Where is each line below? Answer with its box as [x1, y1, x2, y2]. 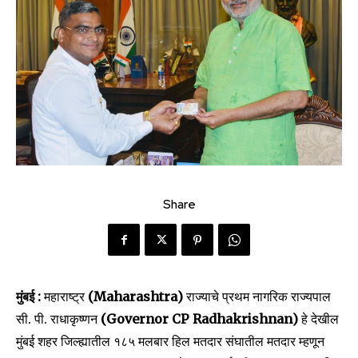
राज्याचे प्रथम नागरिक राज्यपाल [186, 288, 331, 305]
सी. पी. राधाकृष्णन [16, 311, 101, 328]
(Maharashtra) [88, 288, 186, 305]
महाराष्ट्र [44, 288, 88, 305]
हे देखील [301, 311, 339, 328]
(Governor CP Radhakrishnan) [101, 311, 301, 328]
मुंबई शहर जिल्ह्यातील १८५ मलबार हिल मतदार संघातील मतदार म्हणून [16, 333, 324, 350]
